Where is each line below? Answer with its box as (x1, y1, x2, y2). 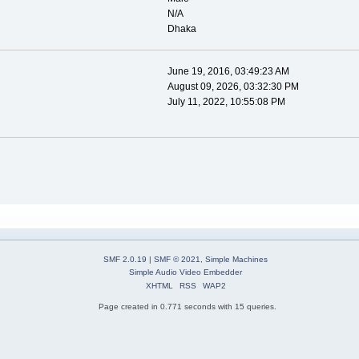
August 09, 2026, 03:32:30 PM (167, 81, 299, 93)
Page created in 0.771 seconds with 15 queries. (99, 301, 276, 311)
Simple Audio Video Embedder (129, 267, 242, 276)
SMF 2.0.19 (103, 254, 147, 264)
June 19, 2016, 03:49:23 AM (167, 66, 289, 78)
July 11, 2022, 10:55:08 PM (167, 96, 285, 108)
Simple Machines (205, 254, 268, 264)
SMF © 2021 (154, 254, 200, 264)
